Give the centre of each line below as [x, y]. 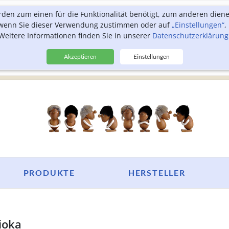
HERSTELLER [157, 173]
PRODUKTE [49, 173]
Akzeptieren [80, 56]
